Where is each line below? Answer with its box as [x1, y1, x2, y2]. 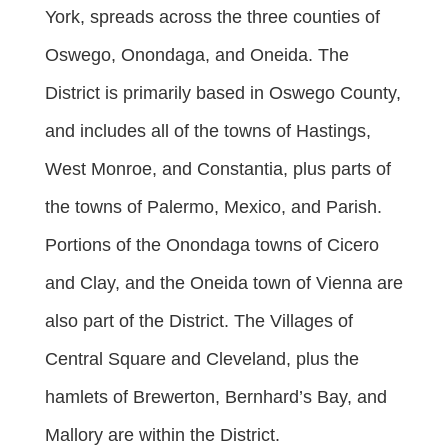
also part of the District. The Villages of [45, 311, 353, 331]
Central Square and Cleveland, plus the [45, 349, 359, 369]
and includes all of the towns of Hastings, [45, 121, 371, 141]
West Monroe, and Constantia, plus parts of [45, 159, 391, 179]
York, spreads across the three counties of [45, 7, 380, 27]
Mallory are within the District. [45, 425, 280, 445]
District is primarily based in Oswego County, [45, 83, 401, 103]
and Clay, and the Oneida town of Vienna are [45, 273, 403, 293]
